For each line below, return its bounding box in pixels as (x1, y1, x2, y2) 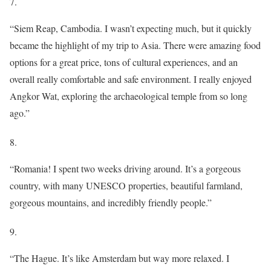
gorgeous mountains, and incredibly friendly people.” (10, 196, 212, 209)
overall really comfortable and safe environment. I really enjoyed (10, 73, 252, 86)
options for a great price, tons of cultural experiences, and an (10, 56, 238, 69)
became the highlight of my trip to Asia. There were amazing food (10, 39, 261, 52)
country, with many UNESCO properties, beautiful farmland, (10, 179, 243, 192)
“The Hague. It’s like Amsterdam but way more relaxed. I (10, 252, 229, 265)
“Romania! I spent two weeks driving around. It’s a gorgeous (10, 162, 241, 175)
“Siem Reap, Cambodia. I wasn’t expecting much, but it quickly (10, 22, 252, 35)
